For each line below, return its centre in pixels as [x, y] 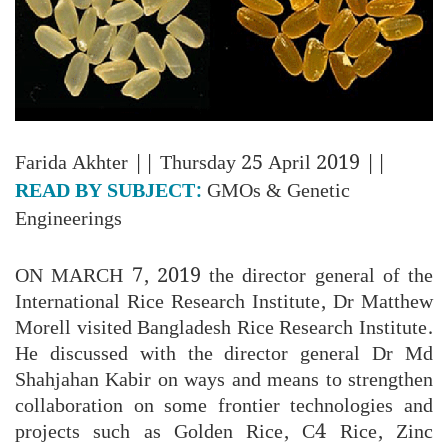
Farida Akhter [74, 162]
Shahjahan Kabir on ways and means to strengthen [224, 379]
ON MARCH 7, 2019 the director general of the [224, 275]
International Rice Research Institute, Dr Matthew [224, 301]
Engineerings [68, 218]
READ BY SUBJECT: [108, 190]
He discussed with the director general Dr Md [224, 353]
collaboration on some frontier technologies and [224, 405]
